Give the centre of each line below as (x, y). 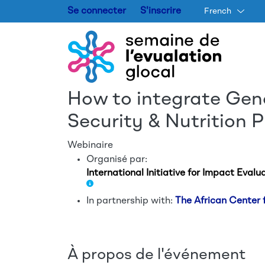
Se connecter (97, 11)
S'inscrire (161, 11)
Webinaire (90, 146)
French (218, 11)
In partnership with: (131, 201)
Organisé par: (117, 160)
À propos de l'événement (156, 255)
